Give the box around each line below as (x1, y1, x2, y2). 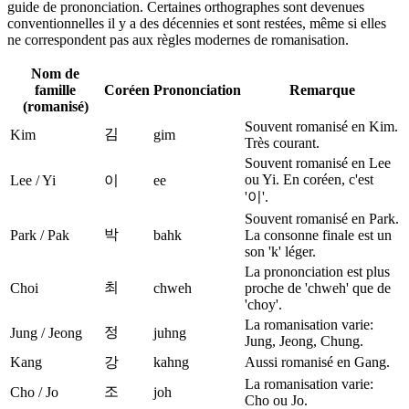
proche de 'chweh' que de (245, 280, 391, 297)
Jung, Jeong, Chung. (245, 333, 363, 350)
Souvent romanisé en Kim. (245, 119, 398, 135)
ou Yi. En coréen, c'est (245, 172, 373, 188)
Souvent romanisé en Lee (245, 155, 391, 172)
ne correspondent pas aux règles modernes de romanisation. (7, 32, 349, 48)
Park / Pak (10, 227, 69, 244)
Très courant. (245, 135, 320, 152)
